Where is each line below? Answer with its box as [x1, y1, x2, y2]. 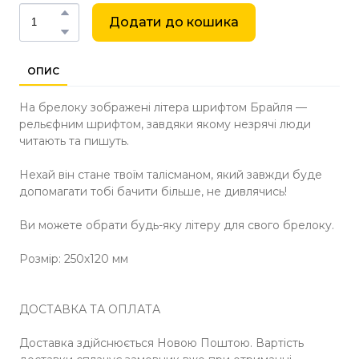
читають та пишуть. [19, 133, 129, 148]
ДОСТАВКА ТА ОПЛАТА [19, 301, 160, 317]
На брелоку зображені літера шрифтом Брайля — [19, 99, 307, 115]
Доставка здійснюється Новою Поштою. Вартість [19, 335, 304, 350]
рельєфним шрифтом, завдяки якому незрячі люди [19, 116, 311, 131]
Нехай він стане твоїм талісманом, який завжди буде [19, 167, 322, 182]
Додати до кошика [109, 14, 239, 30]
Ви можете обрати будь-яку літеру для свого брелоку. [19, 217, 334, 232]
